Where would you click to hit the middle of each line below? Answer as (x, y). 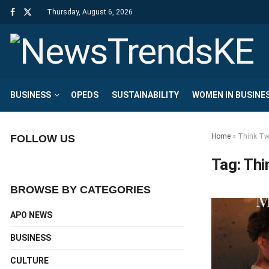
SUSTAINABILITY (145, 95)
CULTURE (29, 261)
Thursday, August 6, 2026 (90, 12)
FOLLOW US (43, 139)
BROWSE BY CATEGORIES (80, 190)
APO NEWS (31, 215)
